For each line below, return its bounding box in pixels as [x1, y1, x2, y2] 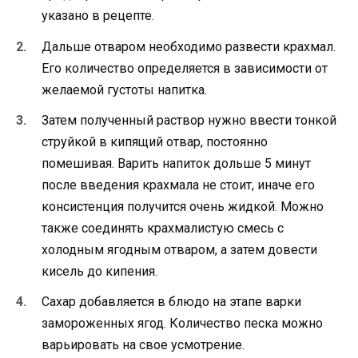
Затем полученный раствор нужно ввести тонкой [42, 112, 336, 128]
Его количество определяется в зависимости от [42, 60, 328, 76]
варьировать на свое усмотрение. [42, 336, 245, 352]
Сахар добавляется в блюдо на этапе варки [42, 293, 301, 309]
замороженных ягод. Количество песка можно [42, 315, 323, 331]
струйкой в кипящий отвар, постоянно [42, 133, 268, 149]
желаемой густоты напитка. [42, 82, 207, 97]
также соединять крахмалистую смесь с [42, 220, 284, 236]
